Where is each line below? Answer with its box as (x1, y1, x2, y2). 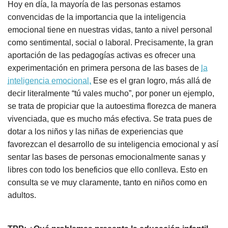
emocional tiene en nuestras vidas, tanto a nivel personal (8, 25, 212, 34)
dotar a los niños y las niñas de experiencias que (8, 127, 183, 136)
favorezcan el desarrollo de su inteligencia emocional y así (8, 140, 218, 149)
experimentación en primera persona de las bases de (8, 64, 201, 72)
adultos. (8, 191, 36, 199)
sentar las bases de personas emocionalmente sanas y (8, 153, 206, 161)
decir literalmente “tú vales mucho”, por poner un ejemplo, (8, 89, 214, 98)
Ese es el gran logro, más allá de (91, 76, 211, 85)
